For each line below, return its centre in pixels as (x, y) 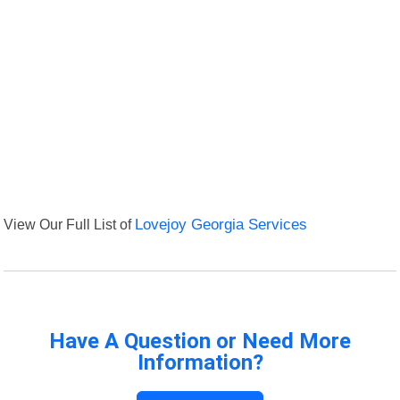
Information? (200, 363)
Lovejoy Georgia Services (221, 225)
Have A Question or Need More (200, 342)
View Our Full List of (70, 225)
